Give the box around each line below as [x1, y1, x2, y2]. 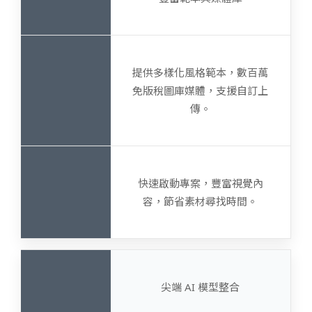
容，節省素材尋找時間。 [143, 194, 258, 208]
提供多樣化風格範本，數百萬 [132, 65, 269, 79]
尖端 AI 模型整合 [161, 279, 240, 294]
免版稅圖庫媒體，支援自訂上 [132, 83, 269, 97]
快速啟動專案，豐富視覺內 [137, 175, 263, 190]
